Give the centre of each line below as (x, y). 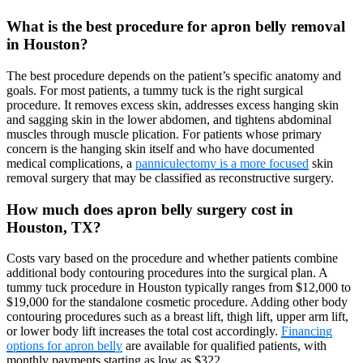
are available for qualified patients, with (224, 346)
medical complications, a (71, 164)
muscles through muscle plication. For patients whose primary (164, 135)
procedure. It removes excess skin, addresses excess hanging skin (173, 105)
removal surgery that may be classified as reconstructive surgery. (170, 178)
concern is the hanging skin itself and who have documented (160, 149)
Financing (307, 331)
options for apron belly (64, 346)
